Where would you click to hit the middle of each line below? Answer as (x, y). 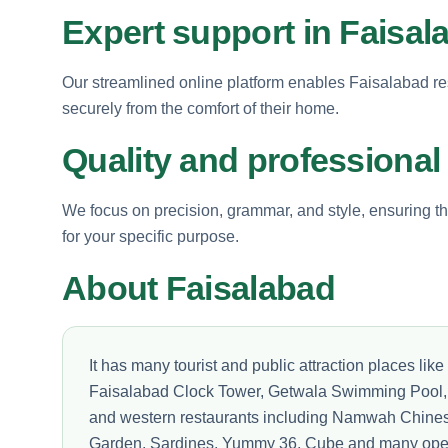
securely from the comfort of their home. (200, 108)
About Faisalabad (198, 287)
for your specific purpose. (150, 236)
